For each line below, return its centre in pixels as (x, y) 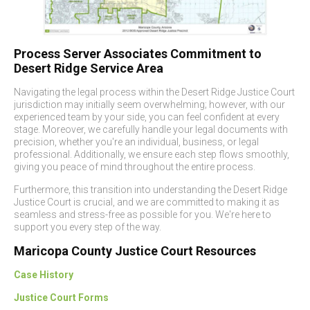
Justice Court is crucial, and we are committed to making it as (147, 202)
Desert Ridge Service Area (89, 68)
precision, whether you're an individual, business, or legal (136, 142)
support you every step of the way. (88, 227)
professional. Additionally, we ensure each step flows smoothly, (152, 154)
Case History (44, 275)
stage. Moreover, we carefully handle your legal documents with (151, 129)
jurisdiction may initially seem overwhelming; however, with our (149, 104)
